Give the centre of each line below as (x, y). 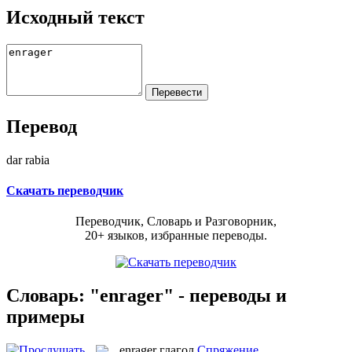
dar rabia (28, 159)
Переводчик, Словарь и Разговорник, (176, 222)
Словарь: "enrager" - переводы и (147, 295)
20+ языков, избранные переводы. (176, 236)
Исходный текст (75, 17)
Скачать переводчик (65, 190)
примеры (46, 316)
